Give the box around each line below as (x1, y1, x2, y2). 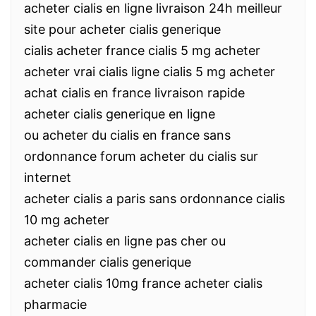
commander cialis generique (24, 255, 191, 269)
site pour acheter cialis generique (24, 22, 221, 37)
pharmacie (24, 297, 87, 312)
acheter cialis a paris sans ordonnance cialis (24, 191, 285, 206)
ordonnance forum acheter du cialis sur (24, 149, 258, 164)
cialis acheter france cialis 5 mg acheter (24, 43, 260, 58)
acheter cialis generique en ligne (24, 107, 215, 121)
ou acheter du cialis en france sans (24, 128, 231, 142)
